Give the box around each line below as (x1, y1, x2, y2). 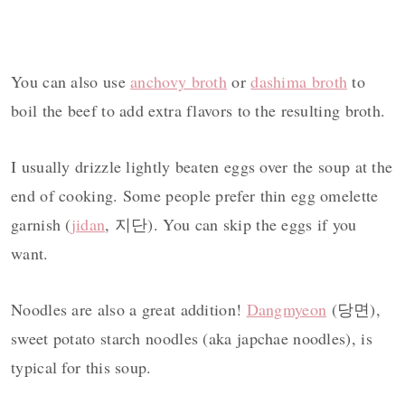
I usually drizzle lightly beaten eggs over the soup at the (11, 155, 393, 178)
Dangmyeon (246, 298, 327, 321)
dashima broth (250, 71, 348, 93)
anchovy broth (130, 71, 228, 93)
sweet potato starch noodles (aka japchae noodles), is (11, 327, 372, 350)
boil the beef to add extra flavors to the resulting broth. (11, 99, 386, 122)
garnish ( (11, 213, 71, 236)
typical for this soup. (11, 356, 152, 379)
